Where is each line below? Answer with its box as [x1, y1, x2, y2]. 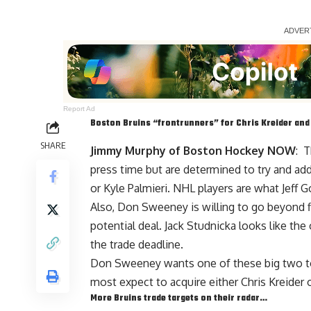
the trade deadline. [90, 237, 183, 251]
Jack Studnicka [165, 218, 236, 233]
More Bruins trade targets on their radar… [90, 291, 267, 305]
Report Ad [63, 105, 96, 113]
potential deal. [90, 218, 165, 233]
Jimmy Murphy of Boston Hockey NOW [90, 143, 296, 158]
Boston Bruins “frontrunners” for [90, 117, 236, 131]
